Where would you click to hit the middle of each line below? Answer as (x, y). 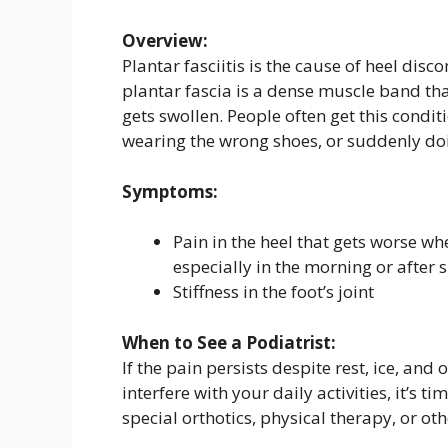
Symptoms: (170, 191)
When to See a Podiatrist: (229, 342)
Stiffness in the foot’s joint (273, 292)
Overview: (165, 41)
